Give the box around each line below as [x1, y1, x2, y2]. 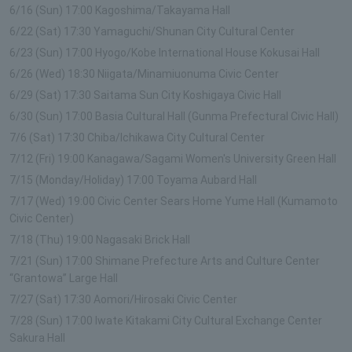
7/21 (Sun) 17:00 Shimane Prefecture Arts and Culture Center [9, 254, 320, 267]
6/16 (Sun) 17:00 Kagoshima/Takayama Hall [9, 3, 230, 16]
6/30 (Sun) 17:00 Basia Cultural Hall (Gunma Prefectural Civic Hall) [9, 109, 339, 123]
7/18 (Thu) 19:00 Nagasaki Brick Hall [9, 233, 190, 246]
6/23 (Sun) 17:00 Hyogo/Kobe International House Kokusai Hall [9, 46, 320, 59]
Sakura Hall [9, 331, 65, 344]
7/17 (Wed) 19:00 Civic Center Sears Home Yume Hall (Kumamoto [9, 194, 338, 207]
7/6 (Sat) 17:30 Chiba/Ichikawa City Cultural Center [9, 130, 265, 144]
